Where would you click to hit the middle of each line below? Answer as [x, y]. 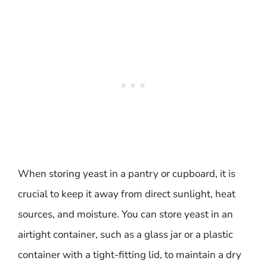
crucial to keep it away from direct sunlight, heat [127, 194]
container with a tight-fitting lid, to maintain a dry [130, 255]
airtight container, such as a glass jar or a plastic [125, 235]
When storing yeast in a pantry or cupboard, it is [127, 174]
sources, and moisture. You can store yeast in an [125, 214]
